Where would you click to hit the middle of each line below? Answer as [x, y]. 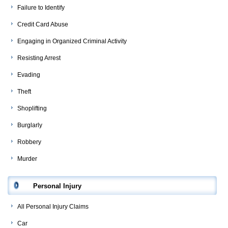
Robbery [29, 142]
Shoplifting [32, 109]
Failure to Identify [41, 8]
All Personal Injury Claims [53, 207]
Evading [29, 75]
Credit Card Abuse [43, 25]
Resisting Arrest [39, 58]
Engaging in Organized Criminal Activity [72, 41]
